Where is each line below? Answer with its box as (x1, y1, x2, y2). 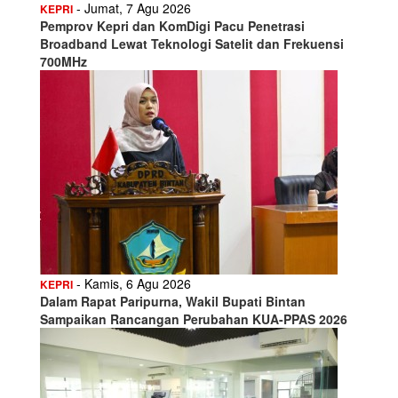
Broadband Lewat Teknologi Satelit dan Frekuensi (40, 34, 344, 52)
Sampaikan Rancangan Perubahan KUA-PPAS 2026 (40, 309, 347, 328)
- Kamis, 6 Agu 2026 (73, 274, 191, 292)
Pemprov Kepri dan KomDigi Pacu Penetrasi (40, 16, 305, 35)
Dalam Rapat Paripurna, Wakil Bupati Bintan (40, 291, 306, 310)
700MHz (40, 52, 87, 70)
